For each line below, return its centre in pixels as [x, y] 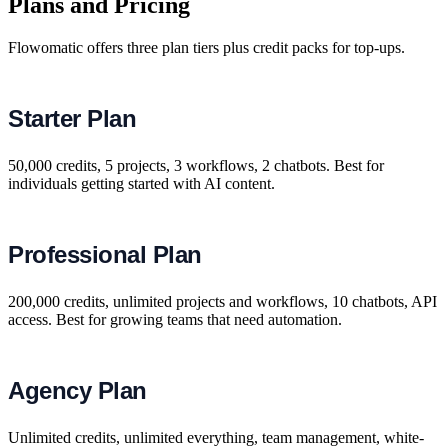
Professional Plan [105, 254]
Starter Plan [72, 118]
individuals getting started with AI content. [141, 183]
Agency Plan [77, 390]
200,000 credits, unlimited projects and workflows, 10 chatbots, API [222, 301]
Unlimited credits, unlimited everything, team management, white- [216, 437]
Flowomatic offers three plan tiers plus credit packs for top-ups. [206, 47]
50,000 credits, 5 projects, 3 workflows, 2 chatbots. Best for [196, 165]
